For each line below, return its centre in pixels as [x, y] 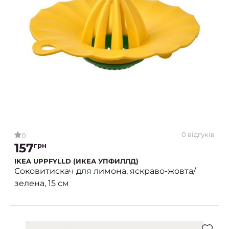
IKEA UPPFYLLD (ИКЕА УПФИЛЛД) [76, 161]
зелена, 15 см [42, 183]
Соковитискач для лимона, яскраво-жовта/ [105, 171]
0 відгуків [198, 135]
